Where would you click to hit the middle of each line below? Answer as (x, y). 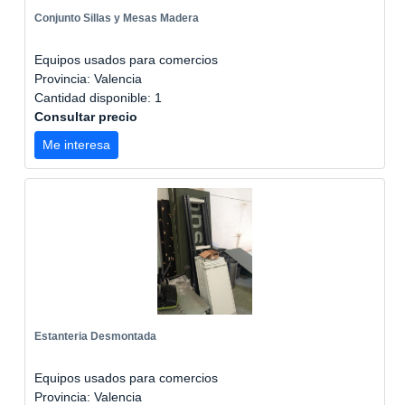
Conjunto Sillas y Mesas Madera (117, 18)
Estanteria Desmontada (95, 336)
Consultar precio (86, 117)
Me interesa (76, 145)
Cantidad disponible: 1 (100, 98)
